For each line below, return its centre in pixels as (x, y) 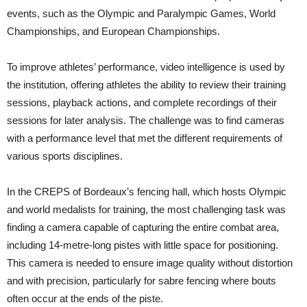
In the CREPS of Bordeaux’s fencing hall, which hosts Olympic (147, 192)
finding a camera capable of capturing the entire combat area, (143, 228)
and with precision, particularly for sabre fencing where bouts (142, 281)
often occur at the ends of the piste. (85, 299)
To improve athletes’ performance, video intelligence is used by (146, 67)
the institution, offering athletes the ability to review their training (146, 85)
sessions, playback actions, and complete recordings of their (142, 103)
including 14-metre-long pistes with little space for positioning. (143, 245)
